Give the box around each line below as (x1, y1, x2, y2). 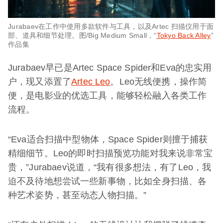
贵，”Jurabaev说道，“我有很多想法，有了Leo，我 (8, 162, 212, 173)
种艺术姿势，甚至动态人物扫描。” (8, 190, 147, 201)
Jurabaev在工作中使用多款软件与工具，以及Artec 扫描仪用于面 (8, 22, 214, 31)
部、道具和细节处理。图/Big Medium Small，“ (8, 31, 157, 40)
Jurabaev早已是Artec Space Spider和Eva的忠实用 (8, 63, 212, 73)
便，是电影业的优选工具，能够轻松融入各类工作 (8, 91, 207, 101)
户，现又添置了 (8, 77, 72, 87)
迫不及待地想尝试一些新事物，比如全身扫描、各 (8, 176, 207, 187)
